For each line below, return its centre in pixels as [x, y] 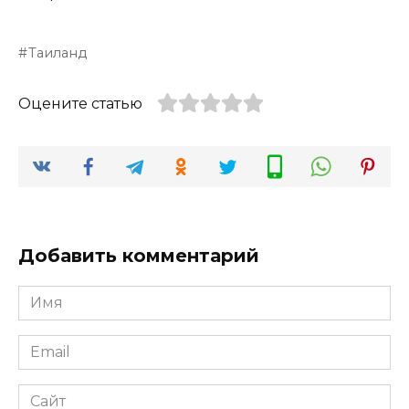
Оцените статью [80, 104]
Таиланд [58, 53]
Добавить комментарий [139, 255]
